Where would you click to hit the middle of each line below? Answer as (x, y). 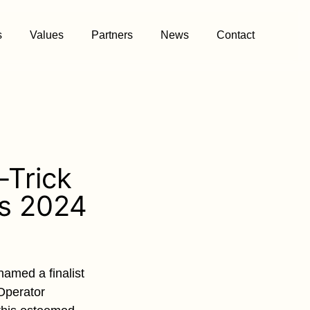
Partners (112, 35)
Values (46, 35)
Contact (235, 35)
